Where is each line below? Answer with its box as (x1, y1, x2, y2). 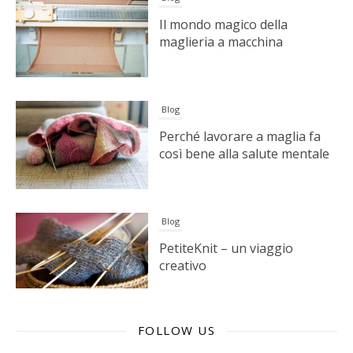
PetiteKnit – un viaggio (158, 235, 293, 253)
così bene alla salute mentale (158, 141, 329, 159)
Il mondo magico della (158, 12, 288, 30)
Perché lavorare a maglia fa (158, 124, 321, 142)
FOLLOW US (137, 322, 216, 339)
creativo (158, 252, 206, 270)
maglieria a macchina (158, 29, 283, 47)
